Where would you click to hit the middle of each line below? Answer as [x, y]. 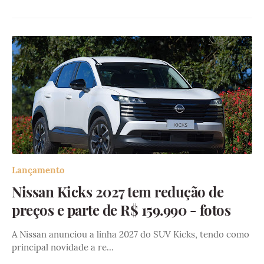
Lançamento [38, 170]
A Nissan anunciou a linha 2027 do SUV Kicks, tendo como [131, 235]
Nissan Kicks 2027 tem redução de [118, 192]
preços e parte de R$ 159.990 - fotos [121, 210]
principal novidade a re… [63, 247]
